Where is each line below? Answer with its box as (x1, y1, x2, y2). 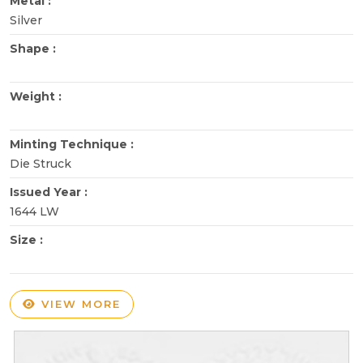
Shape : (10, 41, 59, 56)
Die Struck (10, 156, 71, 171)
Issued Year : (10, 184, 91, 199)
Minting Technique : (10, 136, 137, 152)
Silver (10, 12, 42, 28)
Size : (10, 232, 46, 247)
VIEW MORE (36, 297, 121, 310)
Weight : (10, 88, 65, 104)
